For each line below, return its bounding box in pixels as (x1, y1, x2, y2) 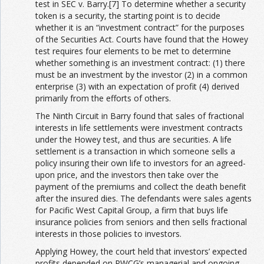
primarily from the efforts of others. (35, 93, 171, 104)
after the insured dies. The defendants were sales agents (35, 193, 252, 204)
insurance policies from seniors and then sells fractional (35, 216, 247, 227)
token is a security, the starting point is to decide (35, 10, 220, 21)
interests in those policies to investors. (35, 228, 181, 239)
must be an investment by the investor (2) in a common (35, 69, 247, 80)
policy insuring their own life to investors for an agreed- (35, 157, 246, 169)
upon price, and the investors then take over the (35, 169, 219, 180)
